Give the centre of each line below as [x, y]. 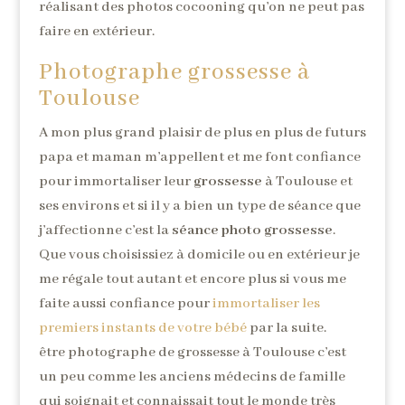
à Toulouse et [307, 181]
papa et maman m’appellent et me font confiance [199, 157]
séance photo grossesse [252, 230]
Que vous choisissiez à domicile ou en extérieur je [199, 254]
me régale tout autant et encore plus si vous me [192, 279]
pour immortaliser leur [116, 181]
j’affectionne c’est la [105, 230]
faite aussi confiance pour [125, 303]
